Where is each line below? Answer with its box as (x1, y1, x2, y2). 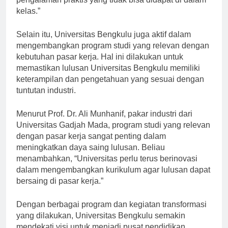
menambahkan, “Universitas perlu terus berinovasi (16, 163, 197, 172)
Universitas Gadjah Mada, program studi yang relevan (16, 129, 210, 138)
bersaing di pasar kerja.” (16, 185, 103, 194)
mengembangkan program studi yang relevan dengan (16, 50, 209, 59)
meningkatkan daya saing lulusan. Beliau (16, 152, 165, 161)
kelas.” (16, 15, 40, 24)
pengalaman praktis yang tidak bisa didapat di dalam (16, 4, 206, 13)
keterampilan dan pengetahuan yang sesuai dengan (16, 83, 204, 93)
